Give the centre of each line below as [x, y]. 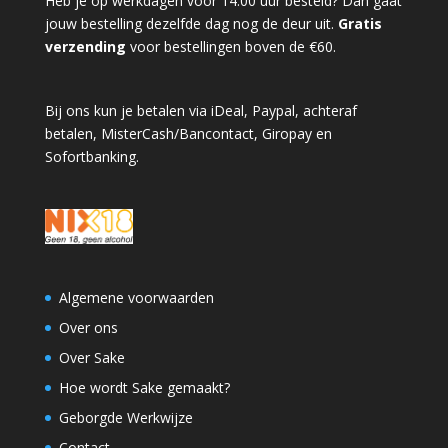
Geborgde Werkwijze [125, 417]
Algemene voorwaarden [136, 297]
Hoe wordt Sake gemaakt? [144, 387]
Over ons [88, 327]
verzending [87, 46]
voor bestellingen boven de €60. [232, 46]
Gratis [359, 23]
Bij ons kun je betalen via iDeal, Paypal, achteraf [200, 110]
